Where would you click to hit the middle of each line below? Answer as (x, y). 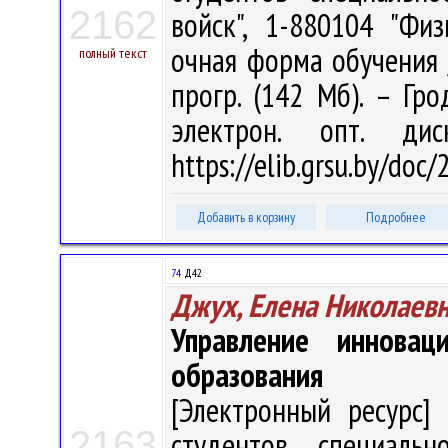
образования (247, 375)
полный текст (113, 53)
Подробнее (396, 217)
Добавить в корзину (246, 217)
